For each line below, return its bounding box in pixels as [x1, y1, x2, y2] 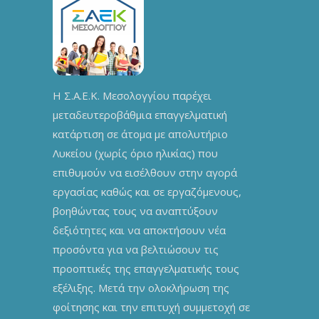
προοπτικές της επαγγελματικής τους [53, 261, 239, 276]
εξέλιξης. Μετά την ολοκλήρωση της [53, 280, 229, 295]
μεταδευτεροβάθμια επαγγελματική [53, 107, 227, 122]
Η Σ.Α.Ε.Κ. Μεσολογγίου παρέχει [53, 88, 211, 103]
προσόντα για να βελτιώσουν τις [53, 241, 219, 256]
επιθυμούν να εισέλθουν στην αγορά [53, 164, 237, 179]
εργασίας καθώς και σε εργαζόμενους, [53, 184, 241, 199]
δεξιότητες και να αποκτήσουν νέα [53, 222, 226, 237]
